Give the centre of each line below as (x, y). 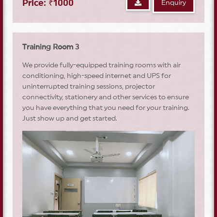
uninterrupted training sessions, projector (89, 86)
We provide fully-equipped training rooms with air (101, 65)
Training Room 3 (51, 47)
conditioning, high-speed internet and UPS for (97, 76)
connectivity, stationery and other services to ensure (106, 97)
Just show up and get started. (70, 118)
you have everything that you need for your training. (106, 108)
